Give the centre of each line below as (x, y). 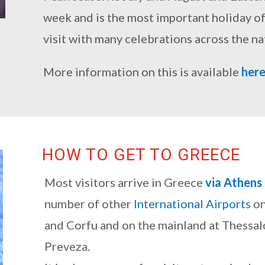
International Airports (192, 204)
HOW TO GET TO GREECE (141, 155)
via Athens (233, 182)
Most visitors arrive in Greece (125, 182)
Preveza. (67, 246)
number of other (89, 204)
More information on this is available (142, 72)
